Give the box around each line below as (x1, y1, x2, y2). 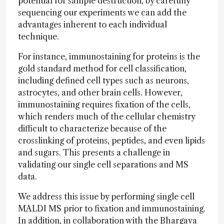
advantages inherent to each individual (18, 19, 167, 29)
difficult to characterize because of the (18, 123, 166, 133)
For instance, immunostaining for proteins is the (18, 51, 200, 61)
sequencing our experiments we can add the (18, 7, 186, 17)
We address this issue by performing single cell (18, 191, 194, 201)
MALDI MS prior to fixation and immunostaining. (18, 203, 205, 213)
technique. (18, 31, 59, 41)
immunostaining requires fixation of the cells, (18, 99, 190, 109)
